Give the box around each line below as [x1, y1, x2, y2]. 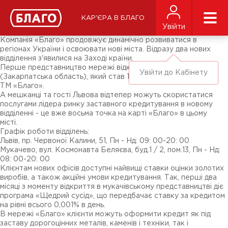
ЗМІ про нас [10, 8, 52, 14]
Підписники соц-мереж [10, 15, 92, 21]
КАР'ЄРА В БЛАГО [81, 15, 145, 21]
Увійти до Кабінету [139, 70, 208, 76]
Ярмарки [10, 22, 41, 28]
